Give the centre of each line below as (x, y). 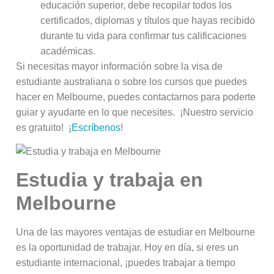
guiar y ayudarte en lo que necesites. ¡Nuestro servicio (135, 113)
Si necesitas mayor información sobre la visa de (120, 67)
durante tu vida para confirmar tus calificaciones (144, 36)
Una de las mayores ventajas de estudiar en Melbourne (136, 232)
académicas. (68, 51)
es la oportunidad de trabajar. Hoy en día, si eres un (128, 247)
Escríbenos (96, 128)
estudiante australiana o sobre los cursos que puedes (132, 82)
